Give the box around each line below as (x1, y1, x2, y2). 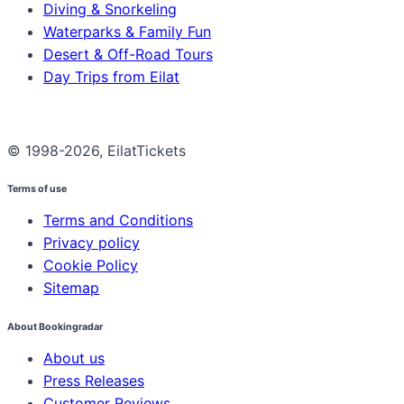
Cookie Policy (43, 256, 138, 275)
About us (43, 349, 105, 368)
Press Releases (43, 372, 144, 390)
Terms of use (7, 183, 67, 196)
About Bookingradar (7, 321, 103, 334)
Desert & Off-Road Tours (43, 44, 213, 63)
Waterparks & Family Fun (43, 22, 211, 41)
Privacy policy (43, 234, 140, 252)
